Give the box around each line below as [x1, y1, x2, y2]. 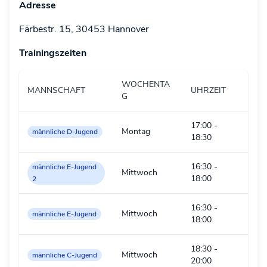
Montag [122, 126, 150, 137]
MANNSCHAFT [27, 85, 85, 96]
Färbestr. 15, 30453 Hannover [19, 23, 149, 36]
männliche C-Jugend [32, 250, 97, 260]
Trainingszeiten [19, 46, 86, 60]
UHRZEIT [191, 85, 226, 96]
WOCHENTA [122, 79, 170, 90]
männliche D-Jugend [32, 127, 98, 136]
